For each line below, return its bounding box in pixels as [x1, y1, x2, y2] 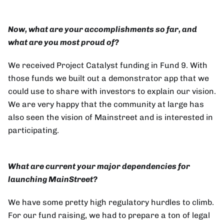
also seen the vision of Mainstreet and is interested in [8, 112, 213, 122]
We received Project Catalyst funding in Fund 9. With [8, 60, 207, 70]
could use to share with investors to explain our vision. [8, 86, 216, 96]
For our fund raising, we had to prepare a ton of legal [8, 210, 210, 220]
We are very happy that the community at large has [8, 99, 204, 109]
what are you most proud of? [8, 37, 119, 47]
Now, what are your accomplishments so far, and [8, 24, 197, 34]
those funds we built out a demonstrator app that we [8, 73, 209, 83]
